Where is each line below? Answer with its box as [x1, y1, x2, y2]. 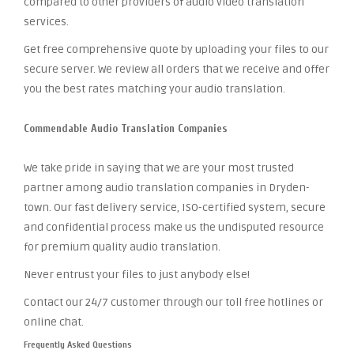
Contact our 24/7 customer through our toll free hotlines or [24, 296, 323, 309]
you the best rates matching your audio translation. [24, 82, 285, 96]
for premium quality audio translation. [24, 240, 220, 254]
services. [24, 15, 69, 28]
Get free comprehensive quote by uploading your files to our [24, 43, 329, 56]
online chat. [24, 315, 84, 329]
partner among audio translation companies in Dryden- [24, 181, 310, 194]
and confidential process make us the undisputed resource [24, 220, 324, 234]
